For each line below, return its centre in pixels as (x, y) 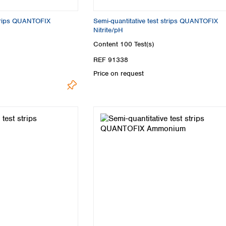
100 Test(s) (137, 44)
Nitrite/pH (108, 30)
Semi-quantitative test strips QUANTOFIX (156, 21)
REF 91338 (111, 60)
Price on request (119, 73)
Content (107, 44)
